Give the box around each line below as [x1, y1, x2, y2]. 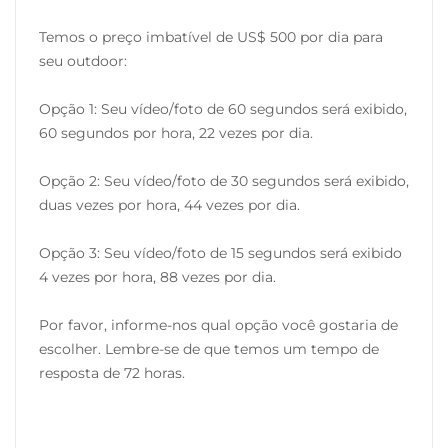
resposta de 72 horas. [39, 364, 185, 383]
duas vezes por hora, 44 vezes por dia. [39, 196, 300, 215]
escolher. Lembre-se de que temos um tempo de [39, 340, 379, 359]
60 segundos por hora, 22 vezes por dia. [39, 124, 313, 143]
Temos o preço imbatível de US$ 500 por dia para [39, 28, 383, 47]
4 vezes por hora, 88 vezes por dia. [39, 268, 276, 287]
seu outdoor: [39, 52, 127, 71]
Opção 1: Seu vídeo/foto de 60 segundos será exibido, [39, 100, 407, 119]
